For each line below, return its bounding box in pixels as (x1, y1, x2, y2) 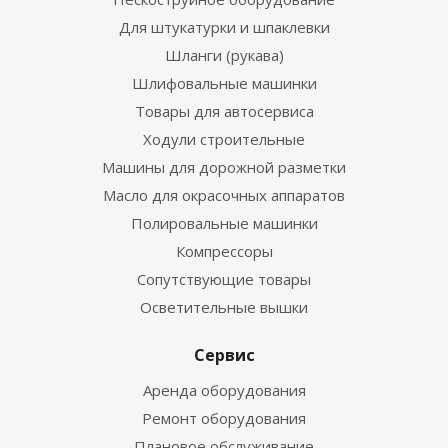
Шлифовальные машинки (131, 73, 317, 93)
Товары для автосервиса (134, 101, 314, 121)
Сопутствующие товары (137, 269, 311, 289)
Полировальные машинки (130, 213, 318, 233)
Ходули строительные (143, 129, 305, 149)
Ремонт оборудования (142, 408, 306, 428)
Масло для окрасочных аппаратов (103, 185, 345, 205)
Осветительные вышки (140, 297, 308, 317)
